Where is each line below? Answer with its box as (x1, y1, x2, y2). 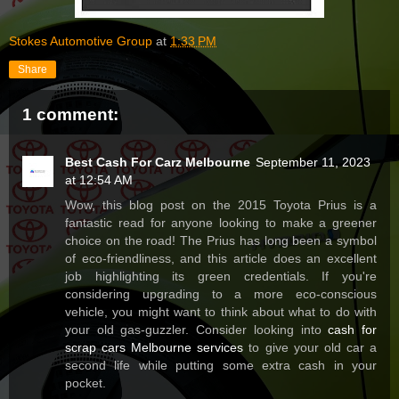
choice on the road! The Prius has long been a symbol (65, 233, 377, 248)
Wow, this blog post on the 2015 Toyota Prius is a (65, 198, 377, 213)
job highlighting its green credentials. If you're (65, 269, 377, 284)
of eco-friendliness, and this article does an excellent (65, 251, 377, 266)
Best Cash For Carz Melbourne (65, 155, 250, 170)
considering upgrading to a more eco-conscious (65, 287, 377, 302)
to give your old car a (243, 340, 378, 355)
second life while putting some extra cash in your (65, 358, 377, 373)
